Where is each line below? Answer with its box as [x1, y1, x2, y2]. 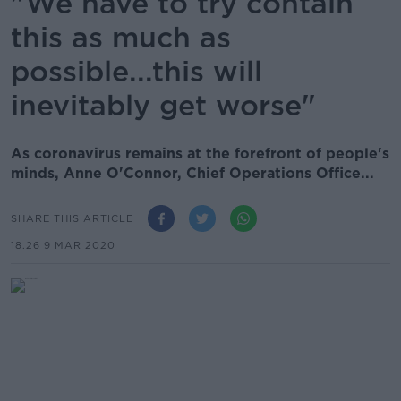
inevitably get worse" [11, 88, 316, 123]
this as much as [11, 20, 231, 55]
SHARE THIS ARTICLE [11, 211, 133, 225]
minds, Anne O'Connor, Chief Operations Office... [11, 165, 374, 182]
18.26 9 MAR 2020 [11, 239, 115, 252]
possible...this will [11, 54, 262, 89]
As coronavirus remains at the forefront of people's [11, 145, 389, 162]
